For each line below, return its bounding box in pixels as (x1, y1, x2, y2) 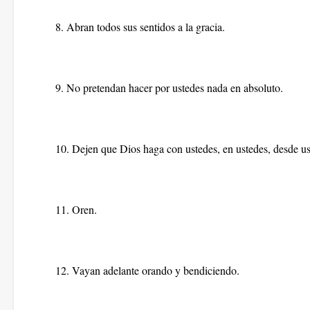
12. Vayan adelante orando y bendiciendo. (55, 263, 239, 277)
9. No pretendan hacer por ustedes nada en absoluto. (55, 80, 283, 95)
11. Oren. (55, 202, 97, 217)
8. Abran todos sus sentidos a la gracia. (55, 19, 225, 34)
